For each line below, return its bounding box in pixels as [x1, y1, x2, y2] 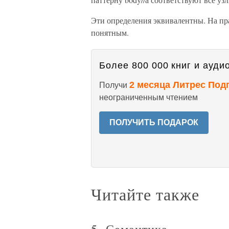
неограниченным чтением [99, 93, 198, 102]
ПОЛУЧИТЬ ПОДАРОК [109, 118, 198, 127]
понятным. [91, 27, 129, 38]
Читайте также [91, 183, 199, 205]
